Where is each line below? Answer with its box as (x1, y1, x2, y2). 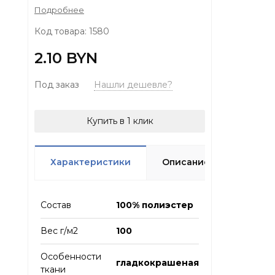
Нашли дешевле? (94, 79, 172, 91)
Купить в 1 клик (86, 115, 153, 127)
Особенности (41, 251, 101, 263)
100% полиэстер (116, 199, 193, 211)
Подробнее (34, 5, 84, 15)
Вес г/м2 (41, 225, 78, 237)
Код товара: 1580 (34, 26, 109, 37)
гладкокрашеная (116, 257, 199, 269)
